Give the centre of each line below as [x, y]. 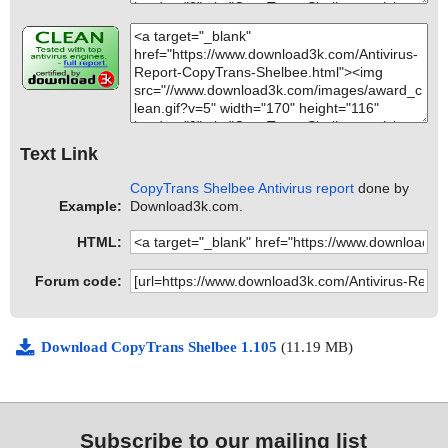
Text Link [59, 153]
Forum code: [78, 281]
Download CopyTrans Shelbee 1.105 [161, 347]
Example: [90, 206]
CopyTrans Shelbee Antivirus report [242, 188]
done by [382, 188]
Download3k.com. [187, 206]
